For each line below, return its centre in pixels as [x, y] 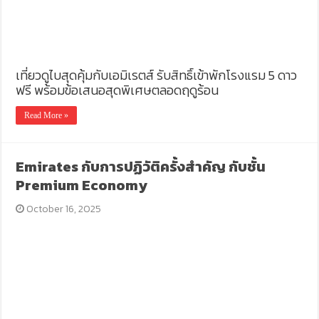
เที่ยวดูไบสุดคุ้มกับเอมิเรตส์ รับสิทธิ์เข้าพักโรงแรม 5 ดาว [157, 75]
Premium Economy [82, 185]
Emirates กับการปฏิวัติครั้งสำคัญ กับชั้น [141, 167]
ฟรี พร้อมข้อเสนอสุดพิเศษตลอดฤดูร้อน [117, 90]
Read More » [47, 116]
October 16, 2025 [64, 209]
